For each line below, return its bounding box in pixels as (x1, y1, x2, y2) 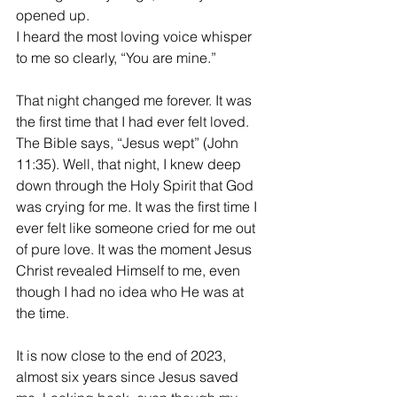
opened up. (16, 6, 93, 25)
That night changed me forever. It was (16, 91, 255, 110)
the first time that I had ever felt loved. (16, 113, 253, 131)
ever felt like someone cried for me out (16, 219, 259, 237)
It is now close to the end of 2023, (16, 346, 230, 365)
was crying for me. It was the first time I (16, 198, 261, 216)
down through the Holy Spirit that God (16, 176, 257, 195)
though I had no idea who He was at (16, 283, 247, 301)
